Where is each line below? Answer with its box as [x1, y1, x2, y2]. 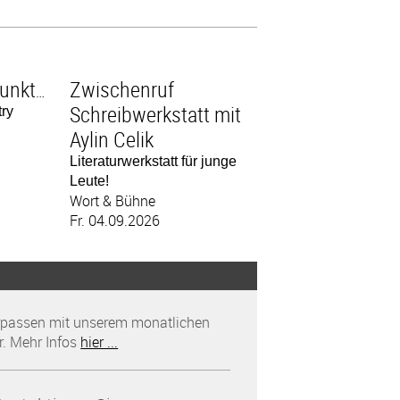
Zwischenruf [70, 75, 175, 104]
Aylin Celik [70, 125, 154, 154]
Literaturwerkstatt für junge [70, 154, 237, 169]
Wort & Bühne [70, 191, 156, 211]
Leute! [70, 173, 110, 188]
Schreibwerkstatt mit [70, 100, 242, 129]
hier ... [80, 332, 119, 352]
